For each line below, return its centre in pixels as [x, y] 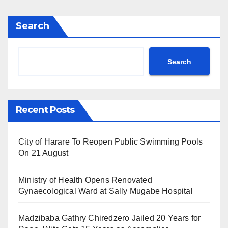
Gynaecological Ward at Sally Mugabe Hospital [106, 191]
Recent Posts [45, 110]
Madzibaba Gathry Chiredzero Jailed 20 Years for [110, 218]
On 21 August [44, 153]
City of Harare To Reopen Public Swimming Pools [111, 142]
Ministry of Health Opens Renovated [85, 180]
